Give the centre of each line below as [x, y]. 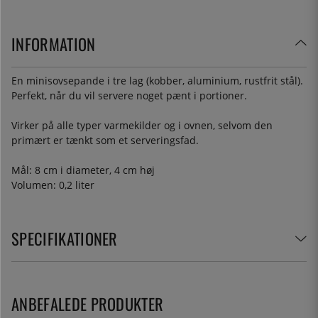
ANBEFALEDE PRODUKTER [88, 303]
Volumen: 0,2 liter [53, 185]
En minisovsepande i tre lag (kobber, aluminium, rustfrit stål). [157, 80]
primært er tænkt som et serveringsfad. [105, 140]
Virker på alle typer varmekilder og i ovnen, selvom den [142, 125]
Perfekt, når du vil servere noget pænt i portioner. [129, 95]
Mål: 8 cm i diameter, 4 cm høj [83, 170]
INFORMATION [54, 43]
